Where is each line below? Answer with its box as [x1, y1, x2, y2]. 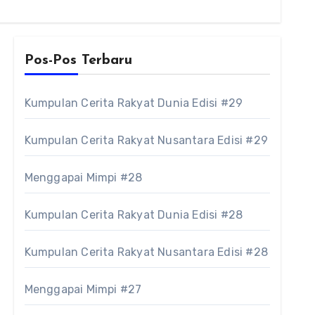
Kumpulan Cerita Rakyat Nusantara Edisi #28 [24, 245, 269, 259]
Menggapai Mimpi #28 [24, 171, 143, 184]
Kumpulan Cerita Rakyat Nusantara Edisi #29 [24, 134, 269, 147]
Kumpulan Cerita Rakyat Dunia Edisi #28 [24, 208, 243, 221]
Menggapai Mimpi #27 [24, 283, 142, 296]
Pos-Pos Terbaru [24, 53, 132, 67]
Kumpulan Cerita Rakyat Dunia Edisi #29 [24, 96, 243, 110]
